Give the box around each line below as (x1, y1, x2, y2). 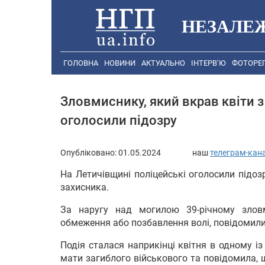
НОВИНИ (104, 59, 135, 68)
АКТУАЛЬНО (141, 59, 185, 68)
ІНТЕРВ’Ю (191, 59, 226, 68)
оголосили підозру (60, 112, 177, 128)
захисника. (60, 181, 109, 193)
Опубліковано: (60, 147, 118, 157)
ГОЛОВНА (63, 59, 98, 68)
